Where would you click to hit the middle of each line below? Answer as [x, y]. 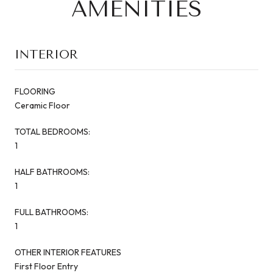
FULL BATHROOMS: [51, 212]
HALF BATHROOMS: [52, 172]
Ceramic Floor [42, 105]
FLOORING [35, 91]
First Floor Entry [46, 266]
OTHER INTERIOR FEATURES [68, 252]
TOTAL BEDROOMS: [52, 131]
